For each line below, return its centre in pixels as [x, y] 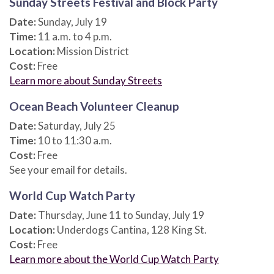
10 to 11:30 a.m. [74, 140]
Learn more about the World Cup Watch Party [114, 259]
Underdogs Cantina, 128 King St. [131, 229]
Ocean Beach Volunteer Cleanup [94, 106]
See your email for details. [68, 169]
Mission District [92, 51]
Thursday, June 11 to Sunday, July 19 [120, 215]
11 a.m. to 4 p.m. [74, 36]
